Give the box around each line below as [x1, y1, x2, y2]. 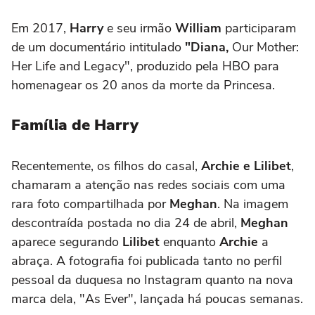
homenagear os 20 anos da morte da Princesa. [11, 76, 275, 94]
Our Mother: [229, 38, 299, 56]
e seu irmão [103, 19, 175, 37]
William [175, 19, 221, 37]
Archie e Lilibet [201, 157, 291, 174]
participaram [221, 19, 296, 37]
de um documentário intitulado [11, 38, 185, 56]
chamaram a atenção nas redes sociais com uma [11, 176, 285, 193]
